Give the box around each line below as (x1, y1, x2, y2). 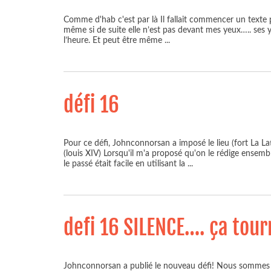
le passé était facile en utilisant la (64, 158, 188, 168)
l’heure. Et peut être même (64, 35, 165, 45)
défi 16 (64, 91, 119, 118)
